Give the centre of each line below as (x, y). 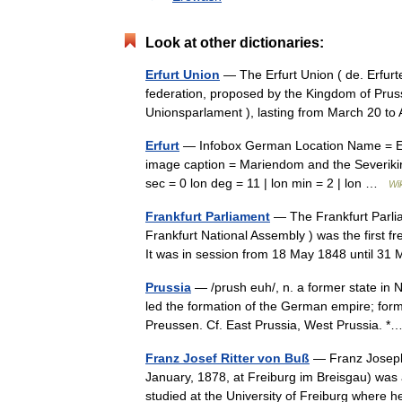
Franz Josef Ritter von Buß (227, 358)
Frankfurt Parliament (208, 216)
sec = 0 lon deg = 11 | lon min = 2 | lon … (267, 183)
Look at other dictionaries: (235, 43)
